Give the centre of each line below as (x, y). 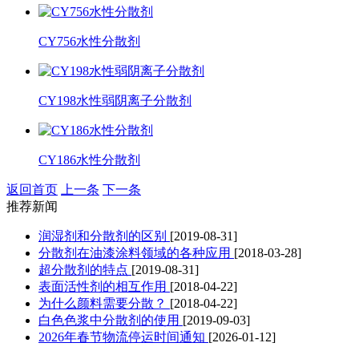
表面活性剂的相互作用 (104, 286)
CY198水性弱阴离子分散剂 (115, 100)
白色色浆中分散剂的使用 (111, 320)
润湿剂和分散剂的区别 (104, 236)
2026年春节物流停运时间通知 (123, 337)
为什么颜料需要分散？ (104, 303)
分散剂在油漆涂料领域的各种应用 (136, 252)
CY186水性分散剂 (89, 159)
